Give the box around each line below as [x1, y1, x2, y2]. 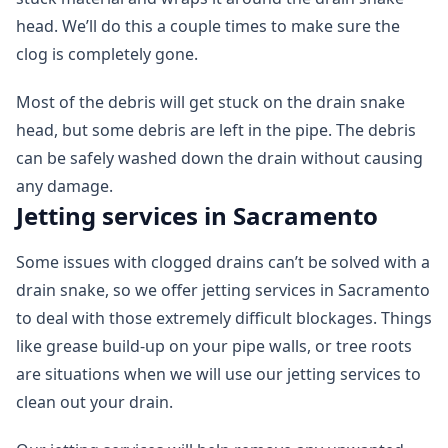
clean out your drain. [16, 391, 173, 414]
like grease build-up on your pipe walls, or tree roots [16, 335, 412, 358]
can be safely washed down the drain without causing [16, 147, 423, 170]
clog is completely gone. [16, 43, 198, 66]
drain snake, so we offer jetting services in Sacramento [16, 279, 430, 302]
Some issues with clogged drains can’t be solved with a [16, 251, 430, 274]
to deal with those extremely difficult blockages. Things [16, 307, 432, 330]
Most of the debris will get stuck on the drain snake [16, 91, 405, 114]
